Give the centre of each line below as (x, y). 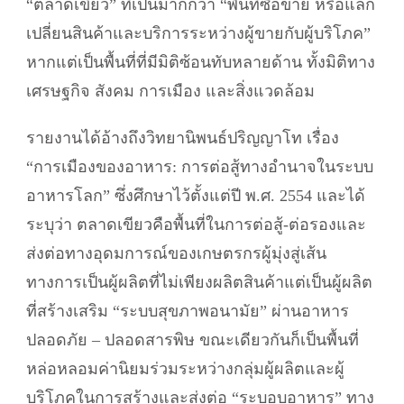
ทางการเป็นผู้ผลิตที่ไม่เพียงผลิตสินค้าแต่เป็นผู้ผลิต (199, 282)
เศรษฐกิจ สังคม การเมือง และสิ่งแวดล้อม (170, 91)
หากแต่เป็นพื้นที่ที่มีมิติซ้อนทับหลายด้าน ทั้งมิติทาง (201, 62)
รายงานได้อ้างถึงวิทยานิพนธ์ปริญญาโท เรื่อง (183, 138)
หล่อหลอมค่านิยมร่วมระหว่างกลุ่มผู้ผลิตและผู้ (185, 368)
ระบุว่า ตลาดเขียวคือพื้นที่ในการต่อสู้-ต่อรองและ (196, 224)
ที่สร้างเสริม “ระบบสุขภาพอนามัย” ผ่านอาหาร (188, 311)
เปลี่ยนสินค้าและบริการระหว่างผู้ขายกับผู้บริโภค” (198, 33)
